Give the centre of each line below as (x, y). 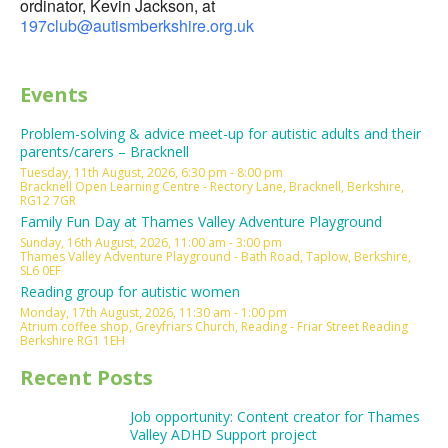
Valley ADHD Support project (223, 434)
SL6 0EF (40, 270)
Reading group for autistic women (130, 291)
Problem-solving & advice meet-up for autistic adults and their (220, 133)
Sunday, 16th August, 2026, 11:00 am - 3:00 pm (151, 242)
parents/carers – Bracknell (104, 151)
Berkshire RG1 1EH (72, 340)
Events (54, 94)
